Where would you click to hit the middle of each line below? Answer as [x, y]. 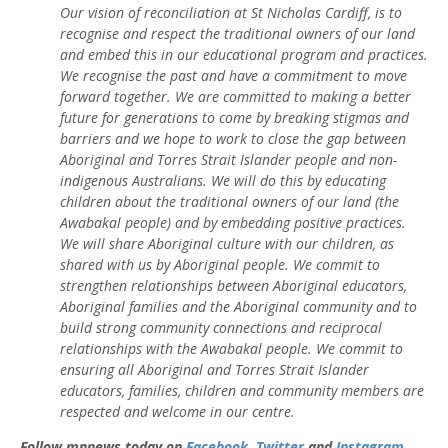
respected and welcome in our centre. [177, 412]
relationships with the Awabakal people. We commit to [231, 349]
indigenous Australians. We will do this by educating [223, 181]
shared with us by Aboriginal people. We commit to [220, 265]
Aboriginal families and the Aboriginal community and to [238, 307]
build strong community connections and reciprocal [221, 328]
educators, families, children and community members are [242, 391]
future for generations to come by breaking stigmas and [234, 118]
